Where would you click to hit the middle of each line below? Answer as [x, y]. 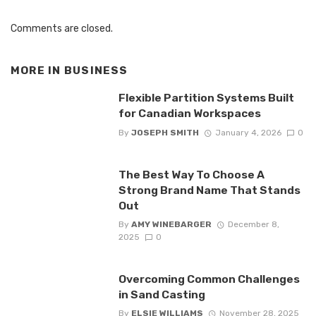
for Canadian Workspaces [189, 114]
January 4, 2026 [248, 132]
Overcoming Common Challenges [209, 279]
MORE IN [37, 70]
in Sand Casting [162, 295]
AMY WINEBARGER [171, 225]
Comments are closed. [62, 28]
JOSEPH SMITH [165, 132]
